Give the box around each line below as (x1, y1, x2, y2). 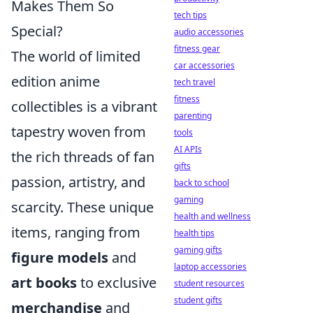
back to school (174, 177, 229, 189)
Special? (11, 21, 63, 41)
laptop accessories (174, 261, 247, 272)
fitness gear (174, 43, 220, 54)
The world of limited (11, 46, 140, 66)
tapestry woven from (11, 122, 146, 141)
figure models (11, 247, 108, 267)
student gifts (174, 294, 222, 306)
